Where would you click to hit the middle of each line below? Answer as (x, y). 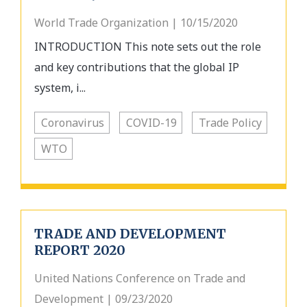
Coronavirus (73, 123)
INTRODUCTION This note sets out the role (148, 47)
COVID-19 (151, 123)
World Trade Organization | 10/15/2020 (136, 23)
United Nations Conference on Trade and (140, 278)
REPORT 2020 (80, 250)
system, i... (60, 88)
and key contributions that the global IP (137, 67)
